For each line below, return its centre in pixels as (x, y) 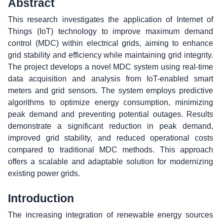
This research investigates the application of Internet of (110, 19)
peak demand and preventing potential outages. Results (110, 114)
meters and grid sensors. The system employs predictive (110, 91)
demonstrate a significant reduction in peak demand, (110, 126)
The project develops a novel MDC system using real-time (110, 67)
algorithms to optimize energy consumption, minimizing (110, 102)
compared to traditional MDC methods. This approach (110, 150)
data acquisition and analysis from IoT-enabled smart (110, 79)
